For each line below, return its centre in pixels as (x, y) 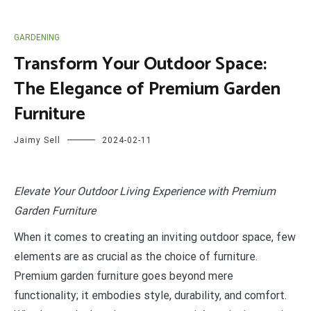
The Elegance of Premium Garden (147, 89)
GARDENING (37, 37)
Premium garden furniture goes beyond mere (124, 276)
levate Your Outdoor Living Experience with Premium (148, 191)
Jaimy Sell (37, 140)
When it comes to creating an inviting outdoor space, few (155, 237)
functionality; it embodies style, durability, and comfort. (150, 295)
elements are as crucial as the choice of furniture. (136, 257)
